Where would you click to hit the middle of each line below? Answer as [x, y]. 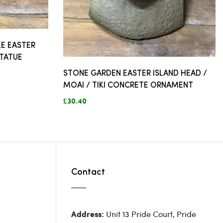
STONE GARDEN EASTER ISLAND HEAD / [135, 73]
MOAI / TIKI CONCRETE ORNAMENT [128, 85]
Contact [88, 172]
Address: [89, 215]
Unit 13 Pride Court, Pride [151, 214]
